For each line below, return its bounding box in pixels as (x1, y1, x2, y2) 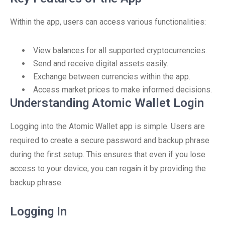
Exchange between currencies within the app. (33, 72, 190, 81)
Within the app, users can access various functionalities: (10, 17, 206, 27)
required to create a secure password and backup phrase (10, 136, 209, 145)
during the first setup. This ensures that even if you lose (10, 150, 205, 159)
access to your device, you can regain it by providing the (10, 164, 206, 173)
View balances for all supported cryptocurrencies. (33, 46, 207, 55)
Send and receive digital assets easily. (33, 59, 168, 68)
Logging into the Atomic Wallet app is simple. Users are (10, 122, 205, 131)
